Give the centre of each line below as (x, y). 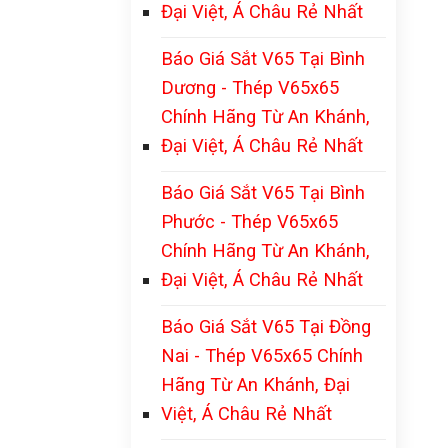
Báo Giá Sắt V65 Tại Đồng (266, 326)
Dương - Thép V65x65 (250, 87)
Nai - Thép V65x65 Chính (262, 355)
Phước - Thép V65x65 (249, 221)
